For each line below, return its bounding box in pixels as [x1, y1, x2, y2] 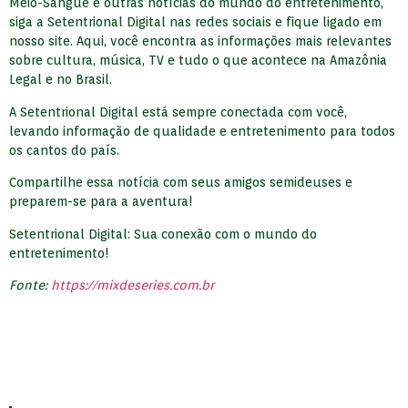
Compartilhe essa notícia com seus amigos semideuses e [9, 175, 352, 190]
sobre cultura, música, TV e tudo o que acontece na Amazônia [9, 53, 387, 68]
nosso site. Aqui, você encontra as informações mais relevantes [9, 34, 392, 49]
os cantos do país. [9, 142, 119, 158]
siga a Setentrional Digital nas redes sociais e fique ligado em [9, 15, 382, 30]
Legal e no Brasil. [9, 72, 112, 87]
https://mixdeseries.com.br [51, 277, 214, 292]
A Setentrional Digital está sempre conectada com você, [9, 104, 347, 119]
